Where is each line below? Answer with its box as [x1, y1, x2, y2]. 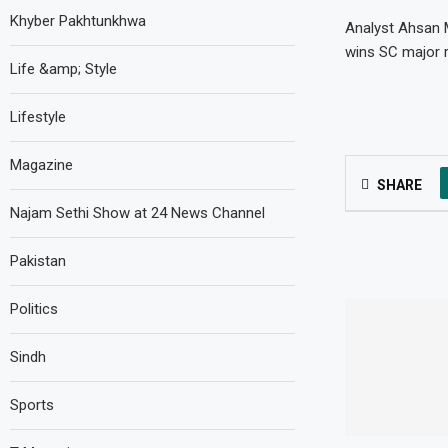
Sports [10, 396, 54, 414]
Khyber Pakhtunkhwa [10, 12, 146, 30]
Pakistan [10, 252, 66, 270]
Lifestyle [10, 108, 66, 126]
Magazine [10, 156, 73, 174]
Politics [10, 300, 58, 318]
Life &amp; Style [10, 60, 117, 78]
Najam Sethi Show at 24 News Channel [10, 204, 265, 222]
